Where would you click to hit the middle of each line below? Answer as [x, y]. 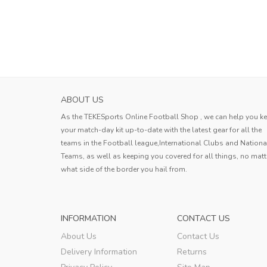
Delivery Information [99, 252]
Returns [192, 252]
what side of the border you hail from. [124, 169]
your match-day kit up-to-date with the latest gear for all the [161, 130]
